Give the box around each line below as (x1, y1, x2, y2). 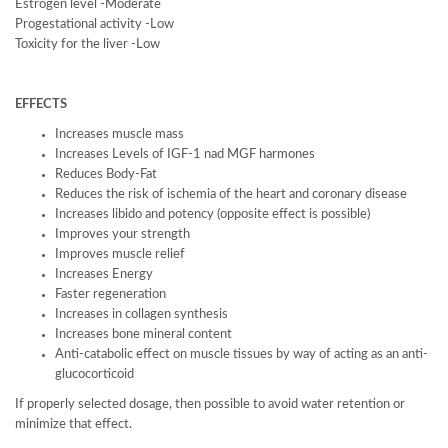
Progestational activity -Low (15, 18, 174, 31)
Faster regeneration (55, 288, 166, 301)
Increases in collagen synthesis (55, 308, 228, 321)
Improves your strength (55, 228, 190, 241)
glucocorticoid (55, 368, 134, 381)
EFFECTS (15, 98, 67, 111)
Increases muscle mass (55, 128, 184, 141)
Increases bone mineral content (55, 328, 232, 341)
